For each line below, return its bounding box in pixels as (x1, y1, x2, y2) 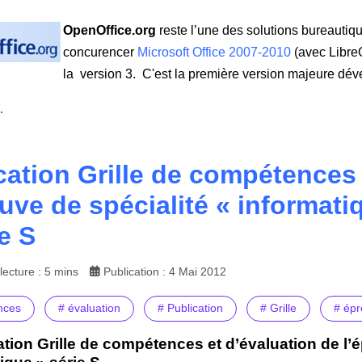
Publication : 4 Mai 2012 (103, 264, 226, 278)
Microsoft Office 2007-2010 (137, 45, 291, 60)
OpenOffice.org (63, 23, 159, 38)
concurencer (63, 45, 137, 60)
